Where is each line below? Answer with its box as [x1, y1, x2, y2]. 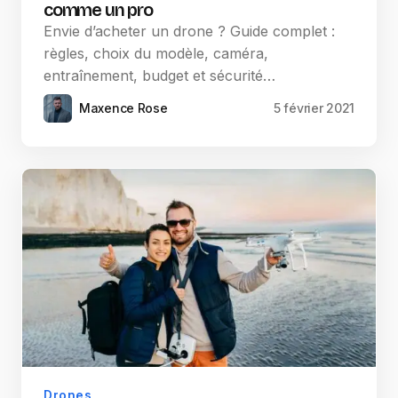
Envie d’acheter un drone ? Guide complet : [44, 22, 335, 41]
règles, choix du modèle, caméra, [44, 44, 268, 63]
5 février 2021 [273, 100, 354, 116]
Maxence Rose [79, 100, 168, 116]
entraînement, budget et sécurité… [44, 67, 275, 85]
